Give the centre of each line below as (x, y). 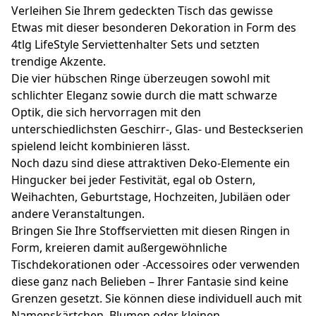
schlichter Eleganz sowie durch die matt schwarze (144, 95)
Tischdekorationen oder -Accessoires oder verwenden (156, 264)
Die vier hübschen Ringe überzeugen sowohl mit (141, 78)
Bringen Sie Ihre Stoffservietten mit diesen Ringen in (151, 230)
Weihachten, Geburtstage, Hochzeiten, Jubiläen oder (151, 196)
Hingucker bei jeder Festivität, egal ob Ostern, (133, 180)
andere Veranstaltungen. (78, 213)
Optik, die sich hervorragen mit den (106, 112)
